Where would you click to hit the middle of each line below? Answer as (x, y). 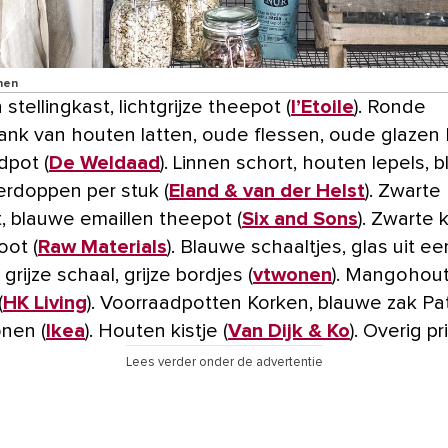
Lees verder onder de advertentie (224, 363)
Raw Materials (102, 247)
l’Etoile (322, 107)
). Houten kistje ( (156, 331)
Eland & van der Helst (267, 191)
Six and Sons (300, 219)
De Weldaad (104, 163)
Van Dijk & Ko (289, 331)
